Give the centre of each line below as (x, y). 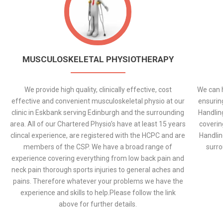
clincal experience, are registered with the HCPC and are (98, 135)
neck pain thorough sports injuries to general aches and (98, 170)
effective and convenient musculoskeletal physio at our (98, 101)
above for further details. (98, 204)
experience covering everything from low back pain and (98, 158)
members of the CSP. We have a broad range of (98, 147)
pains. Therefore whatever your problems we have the (98, 181)
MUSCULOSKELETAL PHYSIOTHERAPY (98, 59)
